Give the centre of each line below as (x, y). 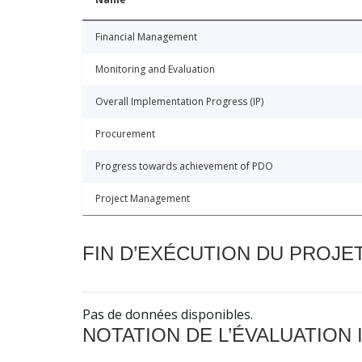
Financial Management (146, 37)
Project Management (143, 199)
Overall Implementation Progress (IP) (179, 102)
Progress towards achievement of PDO (184, 166)
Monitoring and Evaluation (155, 69)
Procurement (125, 134)
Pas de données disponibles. (168, 315)
